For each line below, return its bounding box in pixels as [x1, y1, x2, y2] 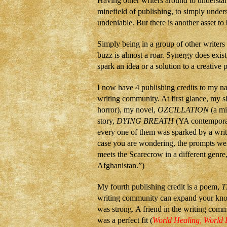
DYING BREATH [117, 117, 174, 125]
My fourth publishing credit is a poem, [97, 182, 221, 191]
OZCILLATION [158, 105, 209, 114]
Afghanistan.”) [97, 161, 144, 170]
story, [97, 117, 117, 125]
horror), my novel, [97, 105, 158, 114]
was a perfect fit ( [97, 216, 153, 224]
